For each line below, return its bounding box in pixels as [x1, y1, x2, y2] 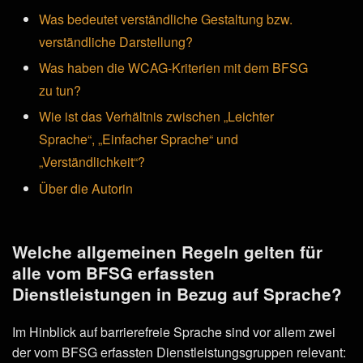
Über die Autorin [39, 178, 134, 198]
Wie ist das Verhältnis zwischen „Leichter [39, 107, 275, 126]
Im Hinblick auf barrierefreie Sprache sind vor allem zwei [12, 322, 335, 342]
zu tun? [39, 81, 82, 100]
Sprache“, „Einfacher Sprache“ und [39, 130, 239, 149]
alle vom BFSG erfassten [12, 261, 215, 285]
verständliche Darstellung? [39, 32, 194, 52]
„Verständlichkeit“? [39, 152, 146, 172]
